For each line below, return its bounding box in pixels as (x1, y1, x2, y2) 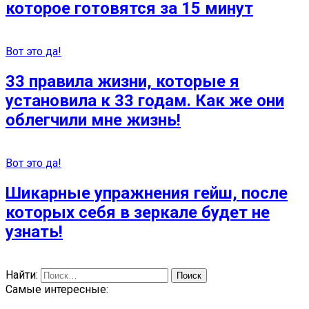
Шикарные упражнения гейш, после (6, 183, 288, 203)
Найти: (6, 268, 38, 281)
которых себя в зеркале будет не (6, 202, 270, 222)
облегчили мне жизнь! (6, 110, 181, 130)
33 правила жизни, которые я (6, 71, 239, 91)
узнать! (6, 221, 63, 241)
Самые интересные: (6, 282, 108, 296)
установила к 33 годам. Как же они (6, 90, 284, 110)
